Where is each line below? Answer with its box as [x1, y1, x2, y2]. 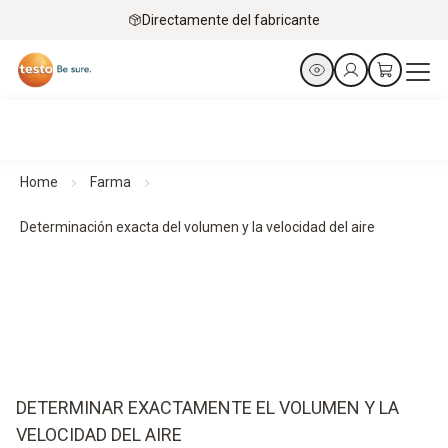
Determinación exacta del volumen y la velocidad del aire [20, 219, 375, 235]
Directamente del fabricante [142, 11, 320, 28]
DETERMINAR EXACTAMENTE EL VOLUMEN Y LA [16, 397, 399, 418]
